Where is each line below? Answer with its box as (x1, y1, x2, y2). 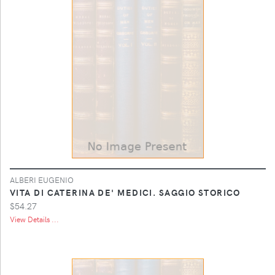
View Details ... (10, 214, 59, 224)
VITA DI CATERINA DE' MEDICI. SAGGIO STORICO (10, 185, 241, 198)
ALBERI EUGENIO (10, 174, 74, 185)
